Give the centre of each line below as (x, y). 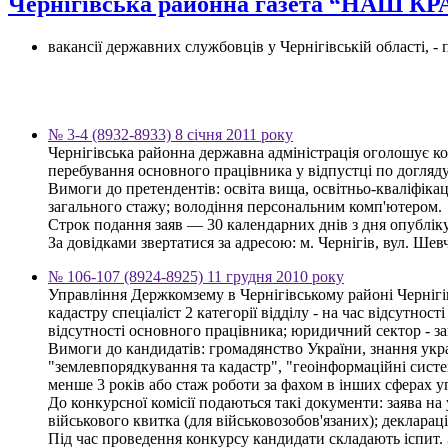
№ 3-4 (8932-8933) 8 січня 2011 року (170, 134)
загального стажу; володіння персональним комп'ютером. (245, 206)
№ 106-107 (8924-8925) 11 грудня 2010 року (196, 276)
